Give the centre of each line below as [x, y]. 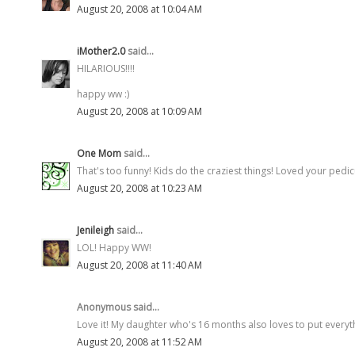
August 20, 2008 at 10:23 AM [139, 188]
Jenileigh [95, 230]
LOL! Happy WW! [114, 247]
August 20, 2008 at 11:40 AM [139, 265]
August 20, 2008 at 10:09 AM [139, 111]
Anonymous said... [118, 307]
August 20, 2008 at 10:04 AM [139, 9]
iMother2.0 [101, 51]
